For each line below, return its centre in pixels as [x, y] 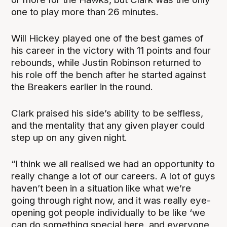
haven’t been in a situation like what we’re [101, 188]
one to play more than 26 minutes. [85, 12]
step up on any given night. [69, 138]
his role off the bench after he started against [109, 75]
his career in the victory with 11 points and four [111, 51]
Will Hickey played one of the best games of [108, 39]
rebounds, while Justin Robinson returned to [106, 63]
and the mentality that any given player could [108, 126]
